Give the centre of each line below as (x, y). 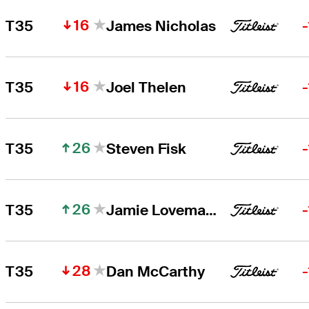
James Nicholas (161, 26)
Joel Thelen (147, 87)
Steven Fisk (147, 148)
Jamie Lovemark (211, 210)
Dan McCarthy (156, 271)
